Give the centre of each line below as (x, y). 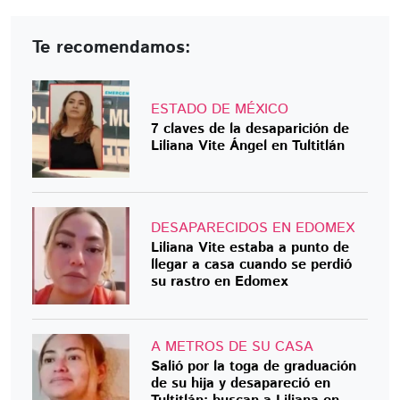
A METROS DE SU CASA (233, 346)
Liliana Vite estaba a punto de (250, 247)
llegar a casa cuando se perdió (252, 264)
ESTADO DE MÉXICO (220, 110)
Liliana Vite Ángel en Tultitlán (248, 146)
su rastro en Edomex (220, 281)
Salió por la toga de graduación (254, 366)
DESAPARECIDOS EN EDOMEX (253, 228)
